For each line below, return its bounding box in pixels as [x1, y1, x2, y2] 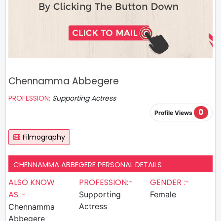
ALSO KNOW [8, 176, 55, 188]
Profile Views [154, 109, 194, 117]
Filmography [23, 132, 65, 142]
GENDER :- [149, 176, 189, 188]
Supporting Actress [52, 93, 116, 103]
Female [149, 189, 176, 199]
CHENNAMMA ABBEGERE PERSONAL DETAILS [13, 159, 162, 170]
